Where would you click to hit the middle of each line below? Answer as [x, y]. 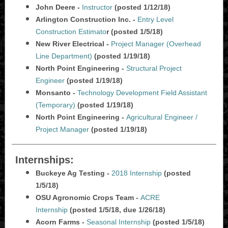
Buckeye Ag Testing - [74, 173]
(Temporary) [55, 105]
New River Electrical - [73, 44]
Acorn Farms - [61, 222]
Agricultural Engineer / [162, 117]
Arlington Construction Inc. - [87, 19]
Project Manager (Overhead [156, 44]
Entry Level [155, 19]
